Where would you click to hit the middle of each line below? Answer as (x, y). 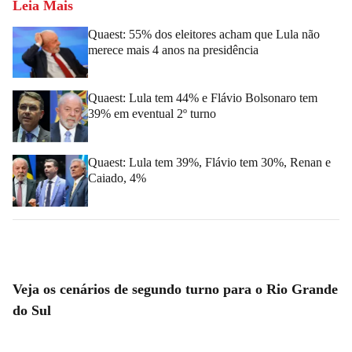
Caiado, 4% (117, 178)
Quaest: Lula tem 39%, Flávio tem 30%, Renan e (209, 163)
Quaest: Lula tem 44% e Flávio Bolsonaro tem (203, 98)
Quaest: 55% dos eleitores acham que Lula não (204, 34)
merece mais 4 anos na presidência (173, 49)
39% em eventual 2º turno (152, 114)
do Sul (32, 310)
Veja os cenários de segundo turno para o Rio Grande (175, 289)
